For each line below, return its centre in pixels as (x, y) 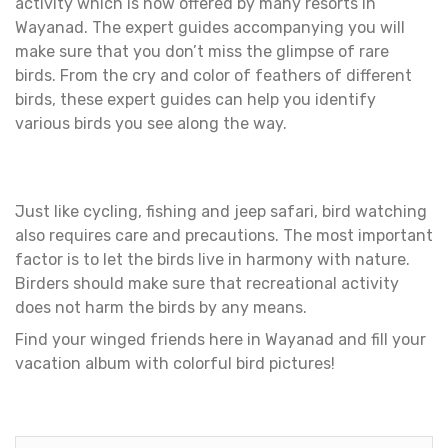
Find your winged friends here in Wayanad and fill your (220, 340)
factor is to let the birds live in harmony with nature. (212, 260)
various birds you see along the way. (151, 124)
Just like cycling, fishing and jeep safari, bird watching (221, 212)
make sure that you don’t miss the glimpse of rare (202, 52)
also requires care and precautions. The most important (224, 236)
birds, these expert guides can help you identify (195, 100)
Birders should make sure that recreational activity (207, 284)
